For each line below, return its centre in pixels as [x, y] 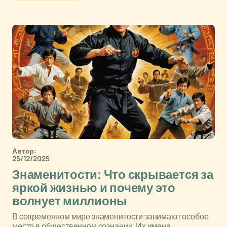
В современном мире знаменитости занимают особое [110, 216]
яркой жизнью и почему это [94, 188]
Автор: [25, 151]
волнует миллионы [70, 201]
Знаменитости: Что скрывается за [113, 175]
